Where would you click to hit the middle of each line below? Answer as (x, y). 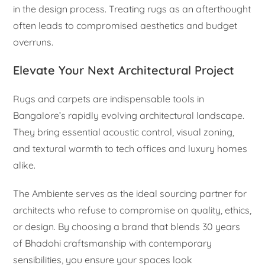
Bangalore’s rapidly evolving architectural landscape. (129, 116)
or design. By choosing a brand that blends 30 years (127, 227)
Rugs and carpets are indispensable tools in (109, 99)
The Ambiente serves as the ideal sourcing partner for (130, 194)
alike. (25, 165)
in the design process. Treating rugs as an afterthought (132, 9)
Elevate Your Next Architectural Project (124, 70)
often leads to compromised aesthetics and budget (125, 26)
